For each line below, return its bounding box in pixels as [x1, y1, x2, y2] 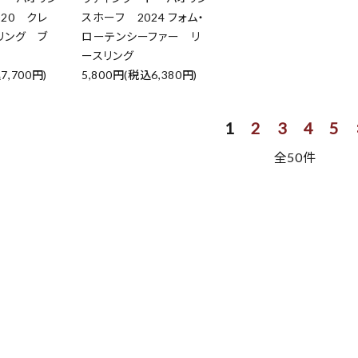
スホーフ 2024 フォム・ [82, 10, 205, 24]
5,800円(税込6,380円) [82, 68, 198, 82]
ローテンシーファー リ [82, 30, 201, 43]
